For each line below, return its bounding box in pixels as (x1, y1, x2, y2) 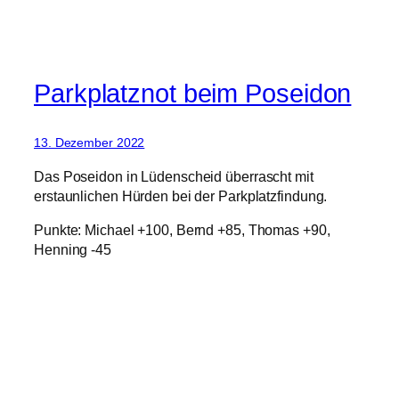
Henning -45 (34, 240, 111, 257)
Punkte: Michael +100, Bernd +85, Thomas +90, (34, 221, 330, 238)
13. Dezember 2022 (34, 135, 145, 151)
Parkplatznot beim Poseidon (34, 79, 352, 109)
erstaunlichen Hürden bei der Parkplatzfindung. (34, 187, 328, 204)
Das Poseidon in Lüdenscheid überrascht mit (34, 167, 313, 184)
